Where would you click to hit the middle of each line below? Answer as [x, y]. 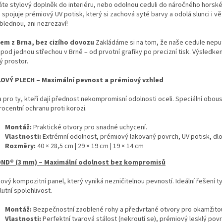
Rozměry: [20, 146]
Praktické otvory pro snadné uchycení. [89, 127]
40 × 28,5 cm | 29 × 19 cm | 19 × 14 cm [90, 146]
